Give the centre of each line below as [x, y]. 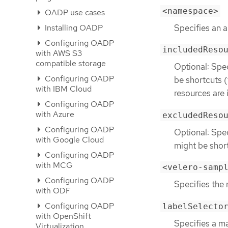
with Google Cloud [70, 140]
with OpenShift [63, 216]
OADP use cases [74, 12]
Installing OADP [73, 28]
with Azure [55, 114]
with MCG [54, 165]
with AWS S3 [59, 53]
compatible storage [71, 63]
